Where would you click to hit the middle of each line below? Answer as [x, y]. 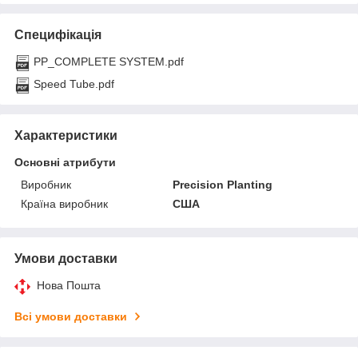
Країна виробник [64, 203]
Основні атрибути [65, 162]
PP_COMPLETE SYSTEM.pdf [109, 61]
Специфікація [58, 34]
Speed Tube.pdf [74, 84]
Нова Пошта [69, 285]
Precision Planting [223, 184]
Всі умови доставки [71, 316]
